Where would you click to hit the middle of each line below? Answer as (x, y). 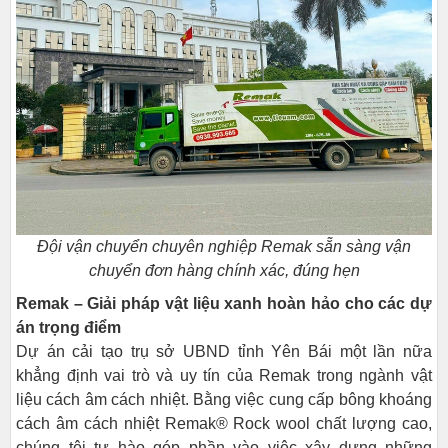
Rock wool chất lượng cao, (333, 423)
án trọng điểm (68, 327)
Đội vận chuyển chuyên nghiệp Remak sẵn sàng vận (224, 246)
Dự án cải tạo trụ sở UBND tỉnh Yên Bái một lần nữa (224, 351)
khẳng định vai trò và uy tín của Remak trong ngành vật (224, 375)
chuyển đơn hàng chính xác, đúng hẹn (224, 270)
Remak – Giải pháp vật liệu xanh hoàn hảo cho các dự (224, 303)
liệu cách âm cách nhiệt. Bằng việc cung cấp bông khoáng (224, 399)
